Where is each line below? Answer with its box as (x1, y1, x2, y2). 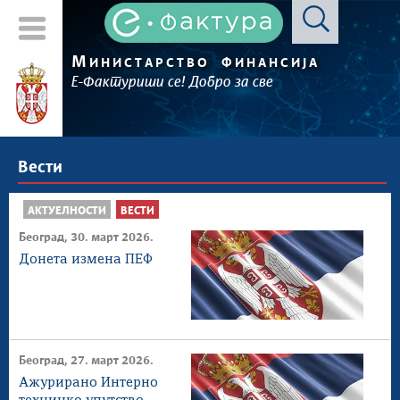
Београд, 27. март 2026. (19, 355, 154, 367)
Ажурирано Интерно (19, 377, 158, 389)
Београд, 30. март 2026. (19, 232, 154, 244)
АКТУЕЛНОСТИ (28, 206, 106, 216)
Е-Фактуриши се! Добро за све (71, 76, 273, 89)
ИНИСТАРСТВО (89, 57, 210, 70)
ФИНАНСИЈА (221, 57, 320, 70)
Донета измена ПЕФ (19, 254, 153, 266)
